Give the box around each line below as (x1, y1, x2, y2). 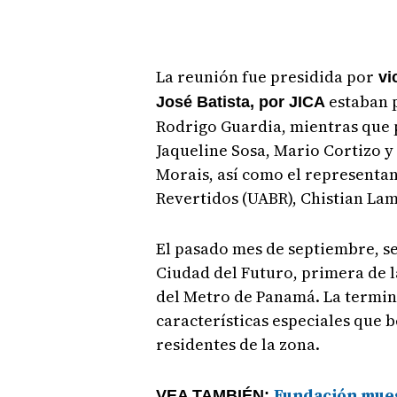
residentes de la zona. (155, 332, 320, 355)
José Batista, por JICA (155, 92, 329, 111)
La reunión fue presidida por (155, 65, 374, 88)
